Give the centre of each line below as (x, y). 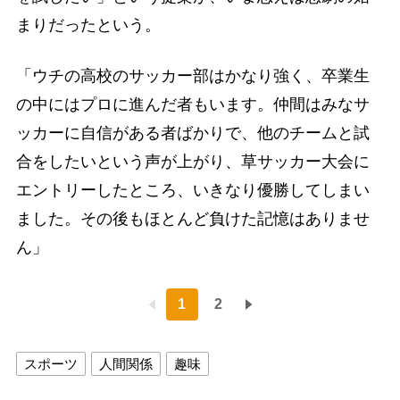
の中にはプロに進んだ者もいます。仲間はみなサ (192, 104)
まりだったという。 (88, 25)
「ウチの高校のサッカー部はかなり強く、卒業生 (192, 75)
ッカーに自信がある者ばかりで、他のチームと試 (192, 133)
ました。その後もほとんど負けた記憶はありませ (192, 218)
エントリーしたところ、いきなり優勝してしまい (192, 190)
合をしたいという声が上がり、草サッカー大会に (192, 161)
